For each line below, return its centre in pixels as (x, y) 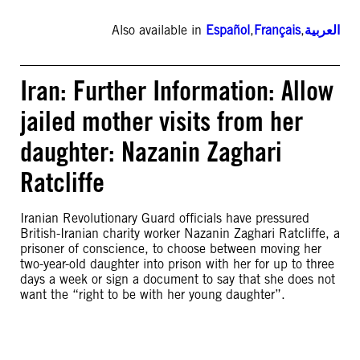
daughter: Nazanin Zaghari (151, 151)
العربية (322, 30)
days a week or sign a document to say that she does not (178, 279)
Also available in (159, 30)
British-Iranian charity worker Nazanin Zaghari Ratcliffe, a (180, 233)
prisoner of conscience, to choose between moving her (171, 249)
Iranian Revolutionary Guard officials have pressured (165, 218)
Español (228, 30)
